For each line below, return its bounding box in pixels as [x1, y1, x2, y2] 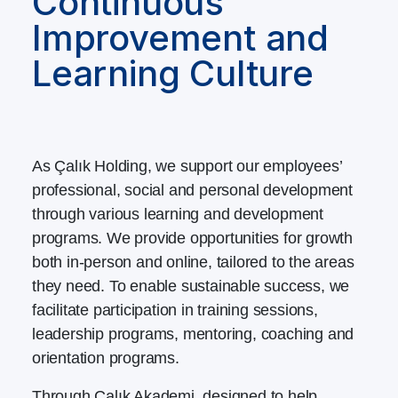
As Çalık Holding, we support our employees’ [32, 157, 342, 176]
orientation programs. [32, 349, 179, 368]
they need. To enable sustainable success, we [32, 277, 350, 296]
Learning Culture [32, 52, 314, 96]
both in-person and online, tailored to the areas [32, 253, 354, 272]
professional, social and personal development [32, 181, 353, 200]
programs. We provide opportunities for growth [32, 229, 353, 248]
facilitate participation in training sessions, [32, 301, 318, 320]
